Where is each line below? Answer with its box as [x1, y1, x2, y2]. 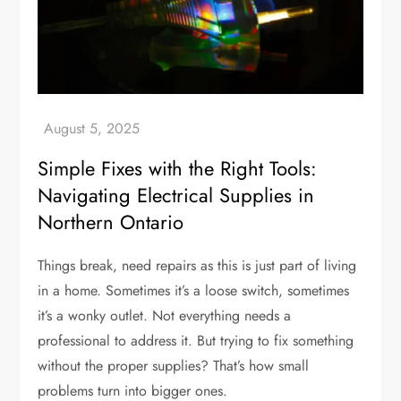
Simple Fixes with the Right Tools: [38, 154, 318, 183]
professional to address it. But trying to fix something [38, 330, 354, 352]
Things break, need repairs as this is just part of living [38, 255, 357, 277]
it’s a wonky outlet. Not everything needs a [38, 305, 292, 327]
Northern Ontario [38, 208, 184, 237]
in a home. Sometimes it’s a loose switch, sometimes [38, 280, 350, 302]
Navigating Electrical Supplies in [38, 181, 315, 210]
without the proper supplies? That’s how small [38, 355, 310, 377]
